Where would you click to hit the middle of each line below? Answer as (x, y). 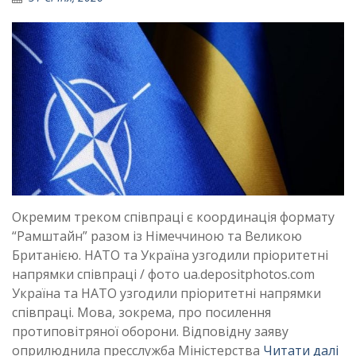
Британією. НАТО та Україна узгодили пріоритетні (170, 255)
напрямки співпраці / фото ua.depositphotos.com (163, 275)
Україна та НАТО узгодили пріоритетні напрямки (166, 294)
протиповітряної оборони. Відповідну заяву (150, 332)
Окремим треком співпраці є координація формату (173, 217)
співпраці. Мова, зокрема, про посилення (141, 313)
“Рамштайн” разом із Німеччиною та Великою (157, 236)
